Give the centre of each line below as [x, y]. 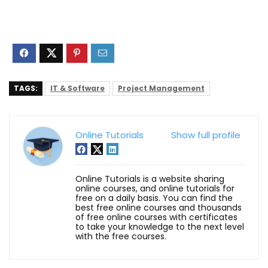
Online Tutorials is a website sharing [150, 179]
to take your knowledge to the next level [160, 226]
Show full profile [206, 135]
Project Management [161, 88]
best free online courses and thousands [159, 207]
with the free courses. [121, 236]
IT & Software [77, 88]
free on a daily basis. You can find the [154, 198]
